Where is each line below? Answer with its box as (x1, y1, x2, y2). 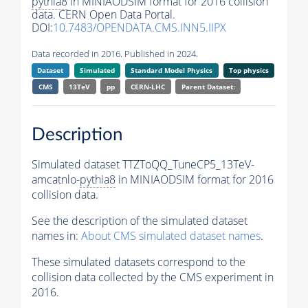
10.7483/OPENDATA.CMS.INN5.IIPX (53, 20, 226, 36)
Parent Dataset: (181, 82, 235, 92)
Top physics (228, 65, 269, 76)
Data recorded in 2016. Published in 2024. (32, 47, 198, 60)
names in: (32, 228, 81, 243)
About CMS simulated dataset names (81, 228, 261, 243)
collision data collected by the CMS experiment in (32, 269, 274, 285)
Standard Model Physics (131, 65, 213, 76)
